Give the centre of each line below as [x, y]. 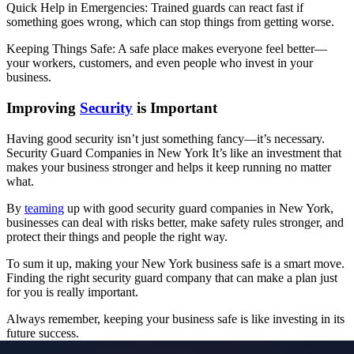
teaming [44, 208]
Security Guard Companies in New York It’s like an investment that [174, 153]
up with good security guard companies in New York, [199, 208]
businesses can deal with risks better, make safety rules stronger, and [175, 222]
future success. [43, 333]
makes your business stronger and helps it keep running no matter [169, 167]
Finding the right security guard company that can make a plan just [172, 277]
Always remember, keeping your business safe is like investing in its [175, 318]
